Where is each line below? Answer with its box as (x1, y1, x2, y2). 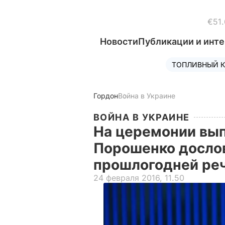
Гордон (93, 91, 118, 100)
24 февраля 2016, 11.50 (93, 173, 184, 183)
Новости (100, 36, 138, 47)
